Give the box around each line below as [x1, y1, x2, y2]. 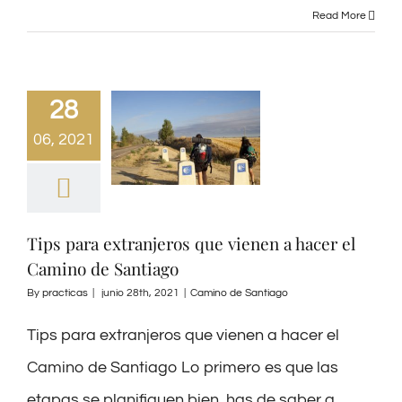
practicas [42, 286, 88, 299]
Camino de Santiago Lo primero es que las [27, 358, 338, 376]
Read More [312, 9, 366, 22]
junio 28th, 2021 [101, 286, 179, 299]
